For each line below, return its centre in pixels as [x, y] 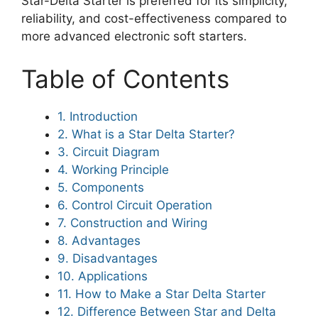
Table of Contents [125, 78]
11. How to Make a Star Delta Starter [161, 294]
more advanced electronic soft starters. [134, 36]
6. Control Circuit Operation [135, 205]
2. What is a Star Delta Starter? [146, 134]
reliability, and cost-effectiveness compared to [154, 18]
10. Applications [103, 276]
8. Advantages [99, 240]
